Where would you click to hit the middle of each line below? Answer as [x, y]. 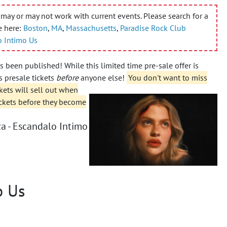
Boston [35, 28]
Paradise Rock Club [153, 28]
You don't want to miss [168, 77]
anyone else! [103, 77]
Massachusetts [91, 28]
